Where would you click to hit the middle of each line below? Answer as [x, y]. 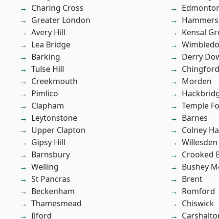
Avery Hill [48, 33]
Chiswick [198, 204]
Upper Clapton [58, 130]
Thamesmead [56, 204]
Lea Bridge [51, 45]
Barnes [195, 118]
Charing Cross [57, 8]
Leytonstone [54, 118]
